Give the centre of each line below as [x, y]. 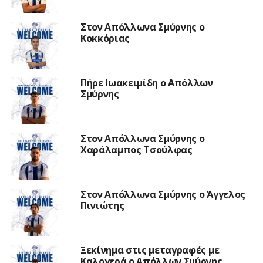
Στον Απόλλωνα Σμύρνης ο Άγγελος [163, 194]
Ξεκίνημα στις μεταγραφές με [150, 250]
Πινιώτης [102, 205]
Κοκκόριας [105, 38]
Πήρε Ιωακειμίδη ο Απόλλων [146, 82]
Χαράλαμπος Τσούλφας [136, 149]
